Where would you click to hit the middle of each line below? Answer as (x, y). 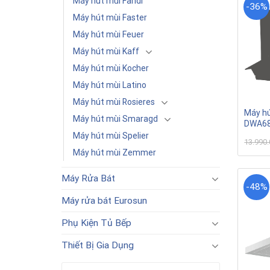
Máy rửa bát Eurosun (104, 201)
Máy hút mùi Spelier (111, 136)
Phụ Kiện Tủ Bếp (96, 223)
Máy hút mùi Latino (110, 85)
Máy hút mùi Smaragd (115, 119)
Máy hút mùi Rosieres (114, 102)
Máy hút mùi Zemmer (115, 152)
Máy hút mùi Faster (110, 17)
